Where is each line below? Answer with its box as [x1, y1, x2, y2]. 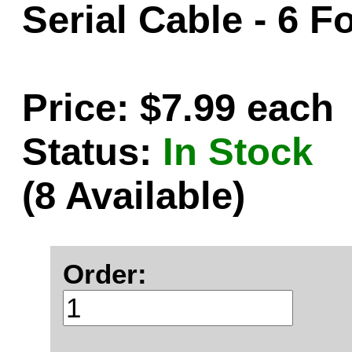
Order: [63, 258, 147, 289]
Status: [22, 130, 152, 173]
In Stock [163, 130, 313, 173]
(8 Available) [22, 174, 245, 217]
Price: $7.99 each [22, 86, 334, 129]
